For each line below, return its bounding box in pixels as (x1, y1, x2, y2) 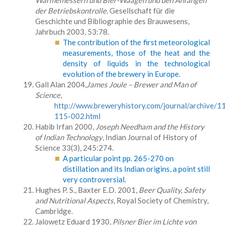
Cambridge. (35, 206, 73, 215)
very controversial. (63, 175, 126, 184)
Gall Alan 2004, (35, 80, 86, 89)
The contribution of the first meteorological (63, 38, 210, 47)
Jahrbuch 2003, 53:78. (35, 27, 109, 36)
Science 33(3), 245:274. (35, 143, 114, 152)
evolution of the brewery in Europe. (63, 69, 180, 78)
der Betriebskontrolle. (35, 6, 108, 15)
